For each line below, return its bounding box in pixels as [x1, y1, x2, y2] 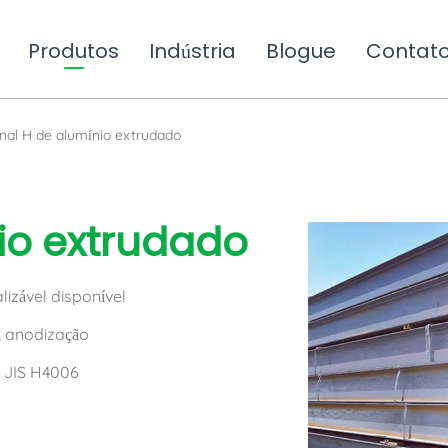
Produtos [28, 37, 120, 65]
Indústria [149, 37, 237, 65]
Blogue [266, 37, 337, 65]
